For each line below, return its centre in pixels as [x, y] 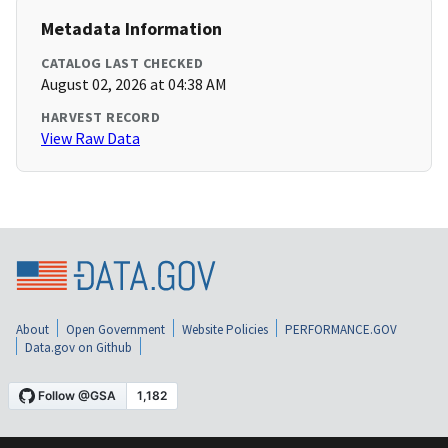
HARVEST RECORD [100, 117]
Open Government [115, 329]
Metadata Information [131, 29]
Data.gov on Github [78, 347]
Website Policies [225, 329]
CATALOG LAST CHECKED [122, 63]
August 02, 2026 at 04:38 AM [134, 84]
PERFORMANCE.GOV [341, 329]
